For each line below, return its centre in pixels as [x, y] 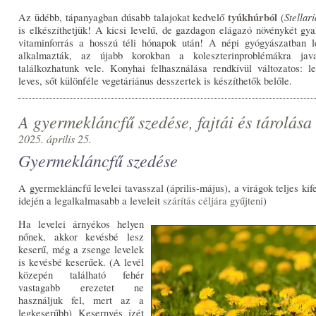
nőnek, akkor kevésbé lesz [81, 237]
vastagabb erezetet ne [81, 288]
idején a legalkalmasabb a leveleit [91, 201]
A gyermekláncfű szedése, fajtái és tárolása [165, 121]
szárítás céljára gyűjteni [213, 201]
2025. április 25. [55, 138]
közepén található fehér [81, 275]
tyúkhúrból [253, 18]
